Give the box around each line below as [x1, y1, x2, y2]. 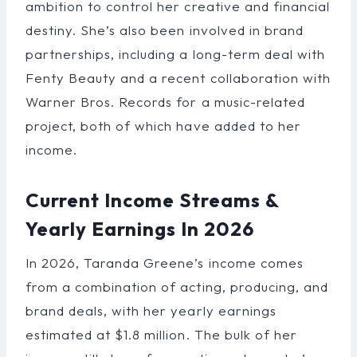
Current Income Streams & [25, 187, 280, 212]
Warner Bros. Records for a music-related [25, 92, 305, 110]
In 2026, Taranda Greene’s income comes [25, 253, 304, 271]
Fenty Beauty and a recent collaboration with [25, 69, 331, 86]
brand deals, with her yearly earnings [25, 301, 277, 319]
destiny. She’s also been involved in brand [25, 21, 304, 38]
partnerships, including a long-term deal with [25, 45, 325, 62]
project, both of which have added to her [25, 116, 301, 134]
